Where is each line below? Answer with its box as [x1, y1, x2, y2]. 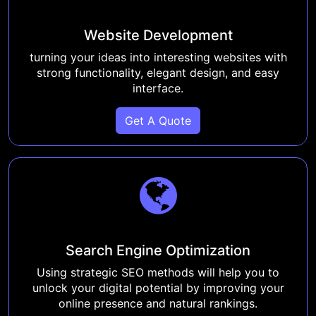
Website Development [83, 26, 233, 44]
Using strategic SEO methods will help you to [37, 265, 279, 279]
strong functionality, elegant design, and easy [37, 65, 279, 80]
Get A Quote [125, 113, 191, 128]
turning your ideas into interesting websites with [29, 49, 287, 64]
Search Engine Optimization [66, 241, 250, 259]
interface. [133, 80, 183, 95]
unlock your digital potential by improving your [32, 280, 284, 295]
